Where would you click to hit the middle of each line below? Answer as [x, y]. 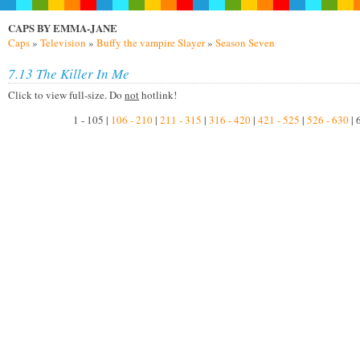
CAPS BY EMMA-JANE [63, 28]
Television [63, 43]
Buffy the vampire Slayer [151, 43]
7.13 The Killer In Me [69, 74]
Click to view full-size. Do [66, 95]
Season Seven [245, 43]
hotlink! [158, 95]
